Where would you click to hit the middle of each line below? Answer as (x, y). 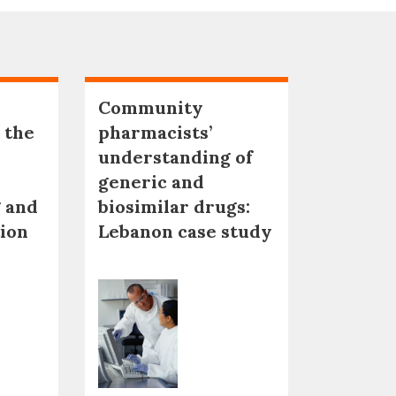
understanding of (175, 156)
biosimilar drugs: (174, 206)
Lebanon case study (185, 231)
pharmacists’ (155, 132)
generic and (151, 181)
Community (151, 107)
